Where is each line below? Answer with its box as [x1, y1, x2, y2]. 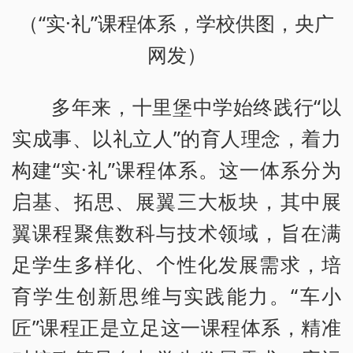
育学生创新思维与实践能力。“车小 [12, 282, 341, 310]
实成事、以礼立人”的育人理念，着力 [12, 124, 341, 152]
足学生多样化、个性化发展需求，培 [12, 251, 341, 278]
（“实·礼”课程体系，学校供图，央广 [19, 9, 334, 37]
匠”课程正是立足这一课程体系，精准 [12, 314, 341, 341]
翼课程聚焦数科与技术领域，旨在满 [12, 219, 341, 247]
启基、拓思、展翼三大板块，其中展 [12, 188, 341, 215]
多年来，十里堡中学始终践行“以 [51, 93, 341, 121]
